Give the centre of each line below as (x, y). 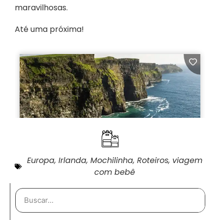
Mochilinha (112, 160)
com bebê (115, 172)
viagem (187, 160)
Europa (41, 160)
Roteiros (153, 160)
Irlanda (72, 160)
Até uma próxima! (49, 29)
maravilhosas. (41, 7)
